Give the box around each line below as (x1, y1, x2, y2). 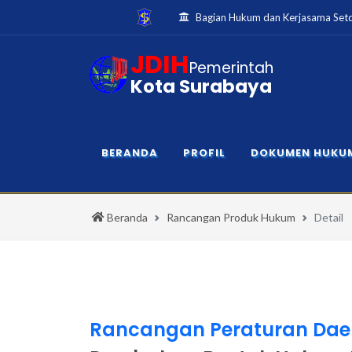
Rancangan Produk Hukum (167, 210, 295, 224)
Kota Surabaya (130, 73, 272, 99)
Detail (314, 210, 343, 224)
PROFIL (183, 145, 225, 160)
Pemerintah (189, 57, 273, 79)
